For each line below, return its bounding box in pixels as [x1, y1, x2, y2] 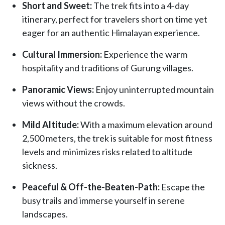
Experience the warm [102, 48, 187, 60]
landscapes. [22, 208, 68, 219]
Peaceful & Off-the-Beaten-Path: [22, 181, 160, 192]
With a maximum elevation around [79, 119, 212, 130]
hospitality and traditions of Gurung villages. [22, 62, 193, 73]
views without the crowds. [22, 97, 125, 108]
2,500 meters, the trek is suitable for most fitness [22, 132, 212, 144]
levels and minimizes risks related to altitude [22, 146, 192, 157]
